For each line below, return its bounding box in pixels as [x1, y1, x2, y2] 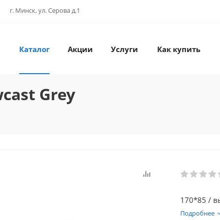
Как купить [157, 44, 200, 54]
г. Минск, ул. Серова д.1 [10, 6, 80, 15]
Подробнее [180, 209, 215, 218]
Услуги [110, 44, 138, 54]
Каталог [19, 44, 50, 54]
